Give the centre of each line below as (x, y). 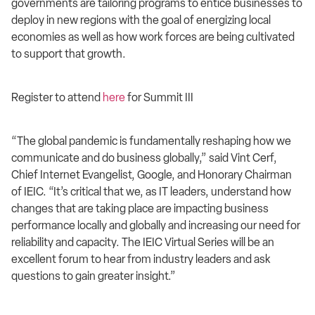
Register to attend (57, 98)
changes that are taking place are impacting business (140, 209)
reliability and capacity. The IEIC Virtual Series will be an (143, 243)
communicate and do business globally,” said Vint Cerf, (144, 158)
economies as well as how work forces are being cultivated (153, 37)
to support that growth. (69, 53)
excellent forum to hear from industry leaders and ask (141, 259)
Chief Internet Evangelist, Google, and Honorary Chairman (152, 175)
